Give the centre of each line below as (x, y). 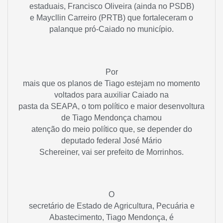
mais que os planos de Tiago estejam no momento (111, 83)
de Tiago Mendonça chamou (111, 117)
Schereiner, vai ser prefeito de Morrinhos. (111, 152)
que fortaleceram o (159, 18)
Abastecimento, (78, 218)
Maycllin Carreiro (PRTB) (81, 18)
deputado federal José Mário (111, 140)
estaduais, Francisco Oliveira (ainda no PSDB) (111, 6)
